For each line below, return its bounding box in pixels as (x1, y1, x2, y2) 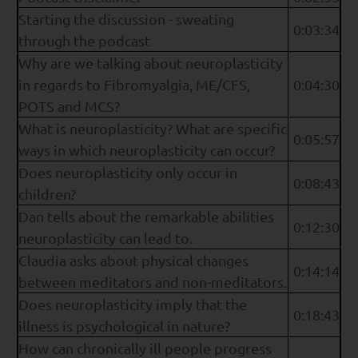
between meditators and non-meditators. (18, 273, 287, 291)
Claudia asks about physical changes (18, 252, 249, 269)
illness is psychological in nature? (18, 317, 230, 335)
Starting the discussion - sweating (18, 10, 234, 28)
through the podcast (18, 32, 153, 50)
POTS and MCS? (18, 97, 120, 115)
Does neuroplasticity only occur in (18, 164, 237, 181)
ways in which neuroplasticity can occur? (18, 141, 281, 159)
